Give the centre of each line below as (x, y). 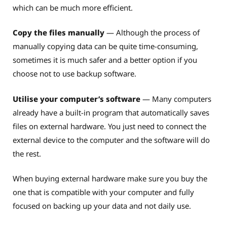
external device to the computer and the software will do (111, 140)
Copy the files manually (59, 33)
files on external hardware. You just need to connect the (109, 126)
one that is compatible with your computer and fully (103, 192)
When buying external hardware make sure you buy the (110, 179)
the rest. (28, 153)
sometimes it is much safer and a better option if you (105, 60)
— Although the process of (152, 33)
